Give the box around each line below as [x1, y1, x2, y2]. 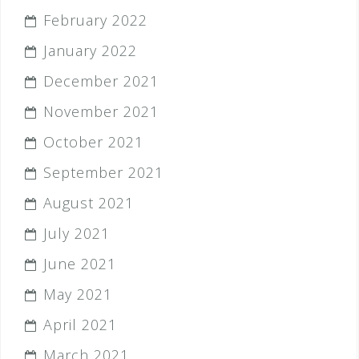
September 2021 [43, 163, 163, 182]
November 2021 [43, 102, 159, 121]
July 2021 [43, 224, 110, 243]
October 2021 [43, 132, 143, 151]
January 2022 [43, 41, 137, 60]
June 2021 [43, 254, 116, 273]
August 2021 [43, 193, 134, 212]
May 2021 [43, 284, 112, 304]
